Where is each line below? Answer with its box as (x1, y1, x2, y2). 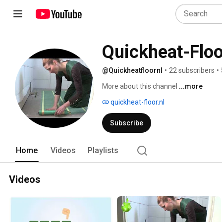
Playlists (88, 146, 118, 155)
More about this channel (102, 82, 177, 90)
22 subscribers (169, 66, 215, 74)
